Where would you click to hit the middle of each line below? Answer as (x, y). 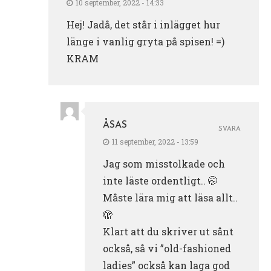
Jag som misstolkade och (164, 163)
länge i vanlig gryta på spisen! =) (145, 41)
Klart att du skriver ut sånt (168, 231)
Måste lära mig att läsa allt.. (170, 197)
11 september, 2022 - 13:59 (155, 141)
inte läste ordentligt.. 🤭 (160, 180)
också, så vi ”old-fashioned (167, 248)
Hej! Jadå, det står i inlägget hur (143, 24)
